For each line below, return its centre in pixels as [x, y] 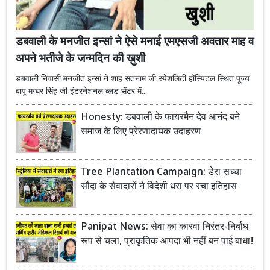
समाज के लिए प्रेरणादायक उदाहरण [141, 132]
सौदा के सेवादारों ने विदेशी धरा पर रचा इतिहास [159, 187]
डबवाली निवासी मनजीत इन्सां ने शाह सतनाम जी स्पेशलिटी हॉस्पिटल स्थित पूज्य [133, 79]
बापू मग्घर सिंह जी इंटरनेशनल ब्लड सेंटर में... [81, 92]
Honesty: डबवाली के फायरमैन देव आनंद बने [160, 118]
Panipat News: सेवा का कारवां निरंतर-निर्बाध [165, 227]
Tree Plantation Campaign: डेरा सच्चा [161, 172]
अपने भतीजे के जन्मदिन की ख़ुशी [80, 59]
